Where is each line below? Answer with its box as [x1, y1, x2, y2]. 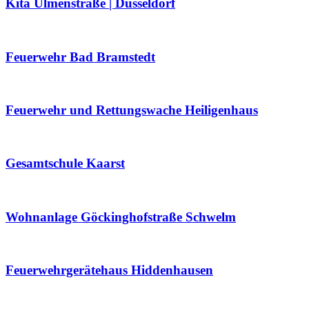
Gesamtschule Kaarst [6, 156, 125, 171]
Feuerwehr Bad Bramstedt [6, 49, 155, 64]
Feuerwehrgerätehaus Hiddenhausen [6, 263, 213, 278]
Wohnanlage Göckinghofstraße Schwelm [6, 209, 236, 224]
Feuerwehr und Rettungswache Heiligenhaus [6, 102, 258, 117]
